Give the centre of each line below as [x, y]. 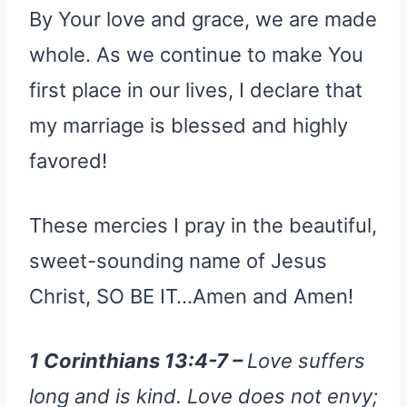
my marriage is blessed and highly [189, 126]
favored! [68, 161]
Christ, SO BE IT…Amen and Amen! [191, 297]
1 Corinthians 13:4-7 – [138, 361]
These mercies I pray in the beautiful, [203, 226]
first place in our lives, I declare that [196, 90]
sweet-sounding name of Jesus [178, 261]
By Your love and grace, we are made [203, 20]
